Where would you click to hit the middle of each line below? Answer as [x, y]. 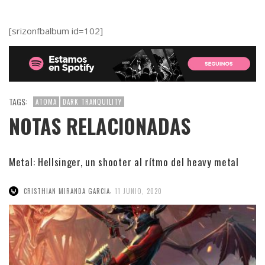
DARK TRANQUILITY [92, 102]
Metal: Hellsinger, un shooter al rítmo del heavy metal [124, 162]
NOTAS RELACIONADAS [100, 126]
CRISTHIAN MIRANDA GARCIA [67, 191]
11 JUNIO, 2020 [138, 191]
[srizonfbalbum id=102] [56, 31]
